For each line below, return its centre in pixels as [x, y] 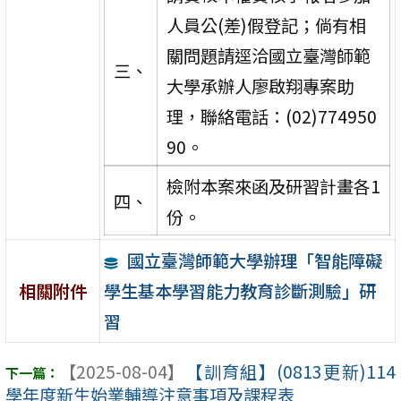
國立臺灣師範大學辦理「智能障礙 [254, 260]
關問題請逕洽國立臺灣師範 [268, 55]
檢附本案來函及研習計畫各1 [273, 186]
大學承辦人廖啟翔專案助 [260, 85]
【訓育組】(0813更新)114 [290, 372]
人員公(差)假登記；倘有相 [266, 25]
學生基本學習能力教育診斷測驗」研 [240, 290]
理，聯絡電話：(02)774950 [271, 116]
